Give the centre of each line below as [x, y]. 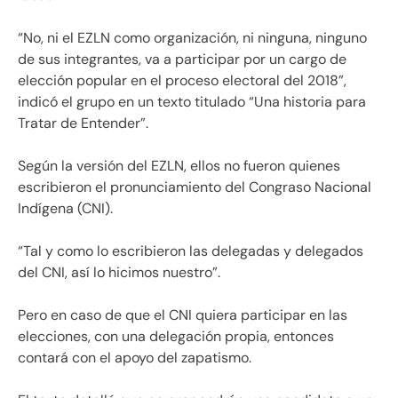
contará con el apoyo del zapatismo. [135, 358]
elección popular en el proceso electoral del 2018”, [182, 81]
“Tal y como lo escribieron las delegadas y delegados [191, 251]
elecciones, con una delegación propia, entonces [176, 337]
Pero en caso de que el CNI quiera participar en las [183, 315]
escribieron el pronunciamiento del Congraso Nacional [195, 187]
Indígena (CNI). [65, 209]
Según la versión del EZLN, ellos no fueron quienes [179, 166]
